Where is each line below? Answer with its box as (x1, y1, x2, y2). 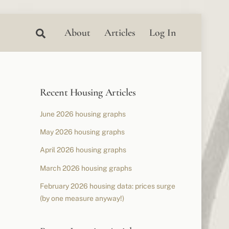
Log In (149, 27, 176, 39)
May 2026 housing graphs (39, 128, 125, 136)
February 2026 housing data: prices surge (39, 181, 175, 190)
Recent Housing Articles (39, 86, 136, 99)
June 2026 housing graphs (39, 110, 126, 119)
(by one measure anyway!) (39, 194, 124, 202)
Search (45, 26, 72, 38)
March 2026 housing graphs (39, 164, 132, 172)
